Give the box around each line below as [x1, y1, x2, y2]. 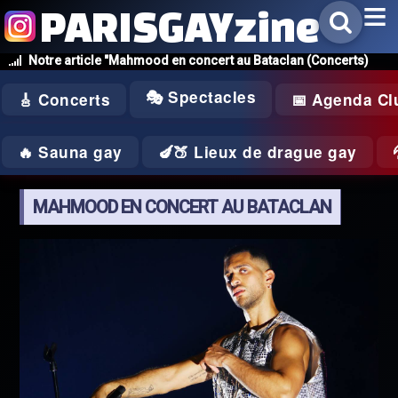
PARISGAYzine [40, 3, 320, 50]
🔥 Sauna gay [18, 141, 123, 163]
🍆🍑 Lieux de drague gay [157, 141, 357, 163]
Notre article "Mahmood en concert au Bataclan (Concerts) [28, 53, 369, 68]
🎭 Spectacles [146, 86, 256, 107]
